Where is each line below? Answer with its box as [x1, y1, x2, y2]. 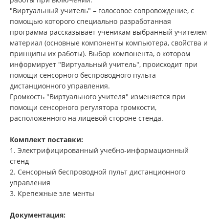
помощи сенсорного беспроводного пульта [10, 70, 156, 80]
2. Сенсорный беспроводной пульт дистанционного [10, 167, 185, 177]
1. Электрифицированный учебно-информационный [10, 146, 189, 155]
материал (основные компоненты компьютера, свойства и [10, 38, 208, 48]
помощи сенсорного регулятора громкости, [10, 103, 156, 112]
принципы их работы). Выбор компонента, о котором [10, 49, 190, 59]
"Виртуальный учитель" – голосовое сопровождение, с [10, 6, 194, 16]
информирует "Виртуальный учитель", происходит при [10, 60, 197, 69]
